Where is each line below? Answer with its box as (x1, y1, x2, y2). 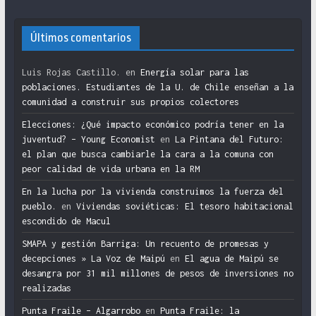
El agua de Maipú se (184, 253, 279, 265)
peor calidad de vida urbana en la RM (21, 164, 200, 175)
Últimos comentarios (30, 31, 131, 45)
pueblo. (21, 201, 56, 212)
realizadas (21, 283, 71, 294)
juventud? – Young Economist (21, 134, 155, 145)
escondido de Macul (21, 216, 111, 227)
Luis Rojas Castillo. (21, 67, 121, 78)
